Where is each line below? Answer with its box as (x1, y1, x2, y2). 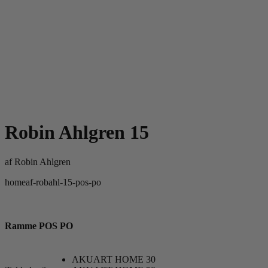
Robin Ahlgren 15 (5, 121, 149, 144)
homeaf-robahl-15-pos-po (5, 176, 101, 187)
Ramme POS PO (5, 221, 73, 232)
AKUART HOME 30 (72, 254, 156, 265)
